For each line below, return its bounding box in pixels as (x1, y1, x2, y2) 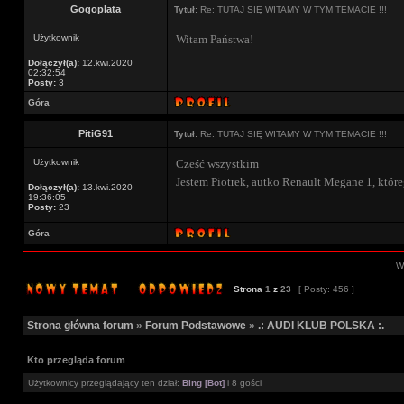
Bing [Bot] (182, 378, 225, 388)
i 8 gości (225, 378, 262, 388)
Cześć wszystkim (176, 157, 259, 170)
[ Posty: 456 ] (296, 284, 357, 294)
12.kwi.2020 (79, 58, 133, 68)
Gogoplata (70, 4, 121, 14)
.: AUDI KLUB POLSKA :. (258, 319, 384, 332)
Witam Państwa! (176, 32, 253, 46)
